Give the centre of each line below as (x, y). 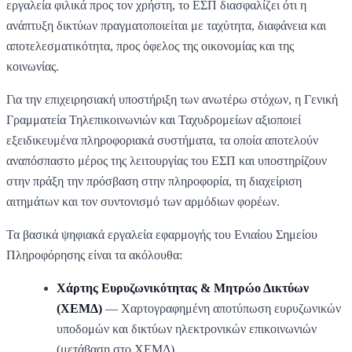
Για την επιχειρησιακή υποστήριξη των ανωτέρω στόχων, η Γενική (172, 99)
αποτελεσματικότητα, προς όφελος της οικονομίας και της (150, 46)
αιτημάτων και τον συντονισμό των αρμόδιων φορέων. (143, 201)
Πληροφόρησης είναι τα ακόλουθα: (94, 255)
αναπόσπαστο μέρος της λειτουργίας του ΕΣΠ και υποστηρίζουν (167, 160)
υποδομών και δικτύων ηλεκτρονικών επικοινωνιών (187, 328)
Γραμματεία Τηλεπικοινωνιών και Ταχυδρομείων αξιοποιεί (154, 119)
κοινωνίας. (33, 66)
